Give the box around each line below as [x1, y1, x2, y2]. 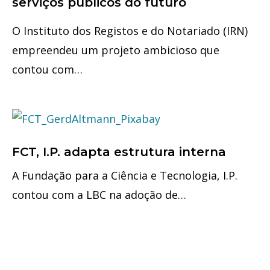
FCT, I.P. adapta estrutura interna [12, 144, 226, 159]
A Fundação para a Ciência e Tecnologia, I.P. [12, 168, 237, 183]
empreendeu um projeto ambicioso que [12, 42, 219, 57]
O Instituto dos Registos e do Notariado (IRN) [12, 23, 248, 38]
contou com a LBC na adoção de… [12, 187, 186, 202]
